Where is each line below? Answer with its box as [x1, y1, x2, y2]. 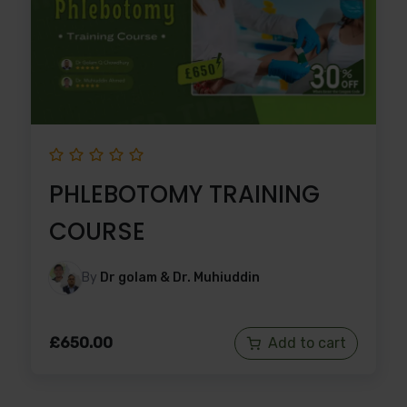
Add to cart [268, 333, 346, 352]
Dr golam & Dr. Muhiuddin [100, 269, 260, 285]
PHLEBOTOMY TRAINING [49, 177, 320, 211]
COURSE [49, 214, 145, 248]
